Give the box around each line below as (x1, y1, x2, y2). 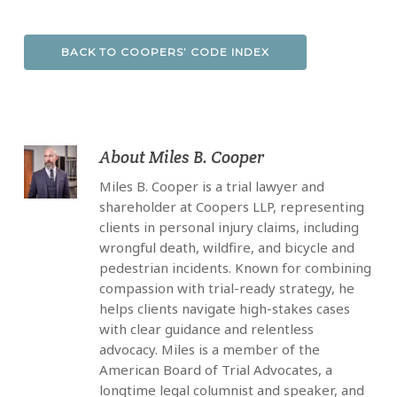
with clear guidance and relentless (98, 320, 314, 339)
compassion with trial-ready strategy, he (98, 279, 354, 298)
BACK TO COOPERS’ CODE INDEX (61, 45, 270, 59)
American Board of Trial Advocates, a (98, 361, 332, 379)
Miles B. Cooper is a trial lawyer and (98, 177, 324, 196)
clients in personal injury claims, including (98, 218, 359, 237)
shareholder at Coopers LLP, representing (98, 198, 364, 216)
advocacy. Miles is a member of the (98, 340, 320, 359)
